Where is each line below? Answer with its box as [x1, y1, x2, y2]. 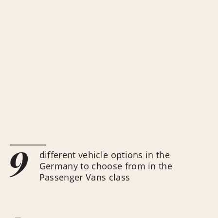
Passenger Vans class [39, 171, 130, 183]
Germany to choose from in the [39, 160, 173, 172]
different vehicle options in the [39, 149, 170, 161]
